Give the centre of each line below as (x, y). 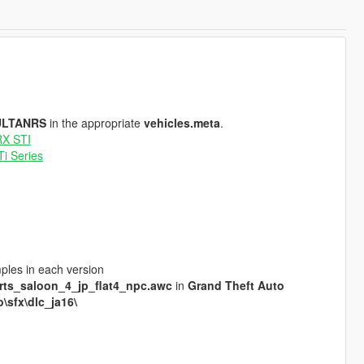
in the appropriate (95, 122)
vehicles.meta (182, 122)
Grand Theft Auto (236, 285)
